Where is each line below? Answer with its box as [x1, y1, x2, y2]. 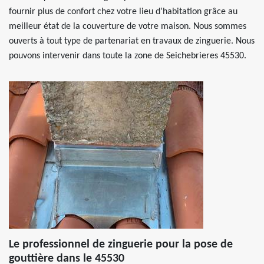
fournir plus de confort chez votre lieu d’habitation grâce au [9, 7, 237, 16]
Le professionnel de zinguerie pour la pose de [9, 239, 233, 250]
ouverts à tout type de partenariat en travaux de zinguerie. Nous [9, 37, 255, 46]
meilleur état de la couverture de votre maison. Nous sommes [9, 22, 246, 31]
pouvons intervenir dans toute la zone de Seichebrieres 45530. [9, 51, 246, 61]
